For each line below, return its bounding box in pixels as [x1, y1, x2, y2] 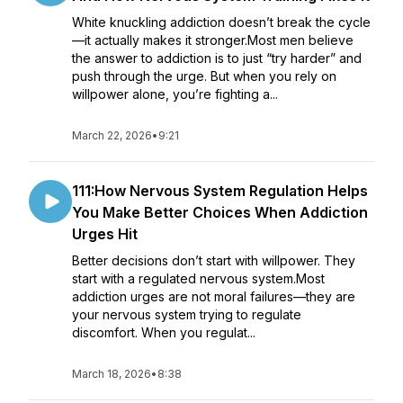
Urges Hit [72, 225, 138, 243]
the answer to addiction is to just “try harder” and [72, 50, 362, 66]
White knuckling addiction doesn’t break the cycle [72, 14, 371, 30]
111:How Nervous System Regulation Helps [72, 182, 368, 200]
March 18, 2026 [72, 367, 151, 381]
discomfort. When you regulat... [72, 325, 255, 340]
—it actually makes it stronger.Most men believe [72, 32, 354, 48]
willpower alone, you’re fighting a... [72, 86, 278, 102]
